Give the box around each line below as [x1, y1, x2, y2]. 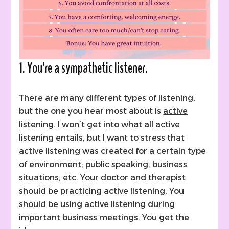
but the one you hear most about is [19, 106, 164, 116]
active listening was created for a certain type [19, 146, 207, 156]
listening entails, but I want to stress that [19, 132, 185, 143]
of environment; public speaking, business [19, 159, 188, 169]
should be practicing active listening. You [19, 186, 185, 196]
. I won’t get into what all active [54, 119, 180, 129]
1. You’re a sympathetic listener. [19, 58, 148, 78]
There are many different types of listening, [19, 93, 196, 103]
